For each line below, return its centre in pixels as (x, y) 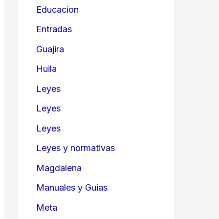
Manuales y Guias (72, 187)
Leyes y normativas (76, 148)
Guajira (50, 49)
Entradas (54, 29)
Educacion (57, 9)
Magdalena (59, 168)
